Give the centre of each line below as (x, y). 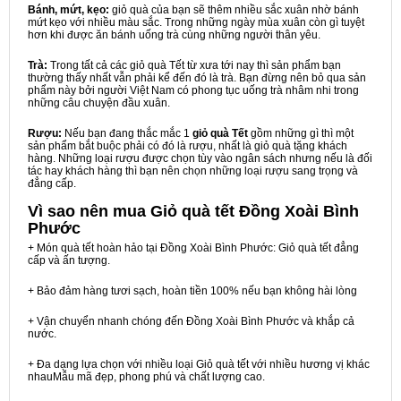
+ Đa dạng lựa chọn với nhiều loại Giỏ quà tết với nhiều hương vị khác (199, 364)
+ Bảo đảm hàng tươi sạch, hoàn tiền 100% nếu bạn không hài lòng (192, 291)
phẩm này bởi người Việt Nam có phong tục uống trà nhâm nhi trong (193, 90)
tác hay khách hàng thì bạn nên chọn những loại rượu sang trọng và (193, 171)
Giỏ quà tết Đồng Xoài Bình (255, 211)
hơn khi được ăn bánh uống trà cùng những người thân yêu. (174, 35)
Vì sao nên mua (89, 211)
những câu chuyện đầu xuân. (99, 103)
